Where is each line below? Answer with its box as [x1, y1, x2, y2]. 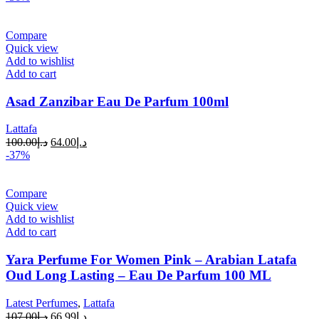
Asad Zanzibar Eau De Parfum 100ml [6, 93, 229, 109]
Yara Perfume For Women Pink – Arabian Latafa [6, 252, 297, 267]
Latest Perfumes [6, 296, 78, 309]
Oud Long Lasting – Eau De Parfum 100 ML [6, 268, 271, 283]
